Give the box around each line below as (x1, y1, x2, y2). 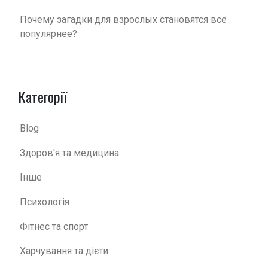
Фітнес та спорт (20, 220, 88, 232)
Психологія (20, 196, 69, 208)
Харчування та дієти (20, 245, 108, 257)
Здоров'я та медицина (20, 147, 119, 159)
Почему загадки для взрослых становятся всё (20, 13, 227, 25)
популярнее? (20, 28, 77, 39)
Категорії (18, 85, 67, 107)
